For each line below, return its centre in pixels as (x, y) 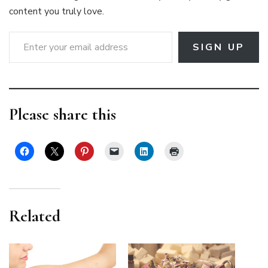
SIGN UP (218, 47)
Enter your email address (25, 31)
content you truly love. (57, 11)
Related (35, 216)
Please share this (63, 114)
